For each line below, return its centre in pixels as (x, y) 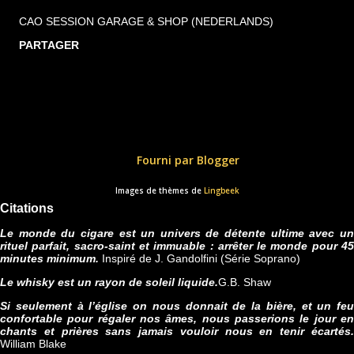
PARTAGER (49, 45)
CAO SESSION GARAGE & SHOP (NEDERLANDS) (146, 21)
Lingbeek (221, 191)
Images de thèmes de (159, 191)
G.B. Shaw (245, 282)
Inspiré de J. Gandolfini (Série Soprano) (200, 258)
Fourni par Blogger (186, 160)
